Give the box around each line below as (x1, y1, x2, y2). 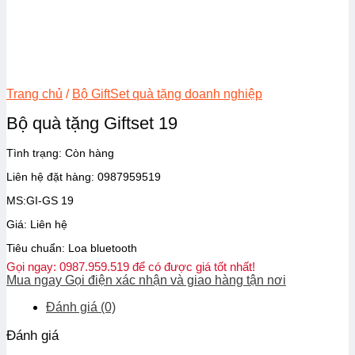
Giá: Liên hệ (6, 217, 67, 231)
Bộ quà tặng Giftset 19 (6, 113, 177, 133)
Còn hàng (62, 146, 114, 159)
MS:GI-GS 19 (6, 193, 74, 207)
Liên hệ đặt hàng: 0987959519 (6, 170, 161, 183)
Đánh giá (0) (46, 300, 116, 314)
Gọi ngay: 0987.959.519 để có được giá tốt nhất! (6, 259, 255, 273)
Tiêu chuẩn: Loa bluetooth (6, 241, 137, 254)
